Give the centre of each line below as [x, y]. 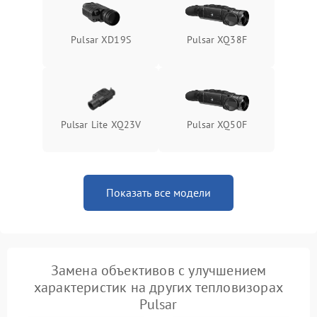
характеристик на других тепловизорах [158, 287]
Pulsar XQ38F [217, 40]
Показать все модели [158, 192]
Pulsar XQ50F [217, 125]
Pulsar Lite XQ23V [101, 125]
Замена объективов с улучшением [158, 270]
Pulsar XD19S [101, 40]
